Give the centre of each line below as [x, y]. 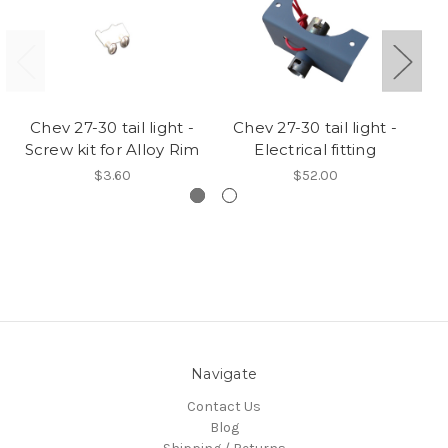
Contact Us [224, 406]
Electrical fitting [315, 149]
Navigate [224, 373]
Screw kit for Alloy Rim [112, 149]
